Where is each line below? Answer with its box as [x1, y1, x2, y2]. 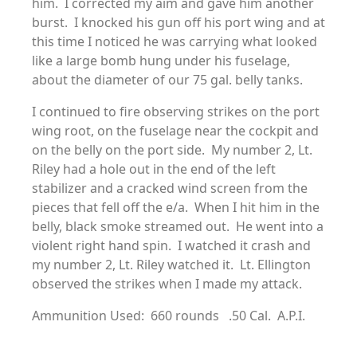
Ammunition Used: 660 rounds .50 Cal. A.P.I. [32, 307, 305, 324]
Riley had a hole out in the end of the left [32, 160, 276, 178]
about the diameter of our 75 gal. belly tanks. [32, 71, 303, 88]
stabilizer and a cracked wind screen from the [32, 179, 308, 197]
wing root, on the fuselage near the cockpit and [32, 122, 319, 139]
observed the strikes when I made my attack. [32, 275, 302, 292]
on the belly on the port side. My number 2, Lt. [32, 141, 312, 159]
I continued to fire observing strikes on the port [32, 103, 320, 120]
